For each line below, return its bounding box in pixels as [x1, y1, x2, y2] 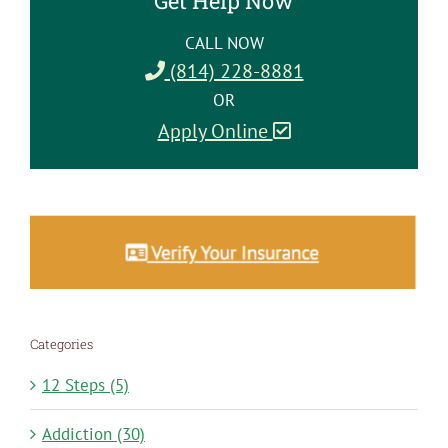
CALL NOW [184, 31, 264, 54]
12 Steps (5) [41, 373, 129, 396]
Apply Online [157, 117, 273, 144]
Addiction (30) [41, 422, 145, 445]
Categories [29, 334, 93, 353]
